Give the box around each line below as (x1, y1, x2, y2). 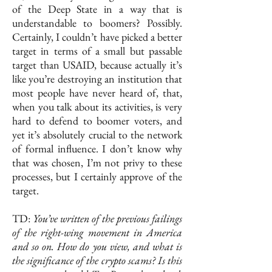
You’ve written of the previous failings (33, 211, 182, 226)
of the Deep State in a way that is (12, 2, 182, 16)
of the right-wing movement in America (12, 225, 182, 240)
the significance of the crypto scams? (12, 253, 155, 268)
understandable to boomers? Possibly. (12, 16, 182, 30)
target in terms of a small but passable (12, 44, 182, 58)
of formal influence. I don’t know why (12, 141, 182, 156)
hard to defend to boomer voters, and (12, 114, 182, 128)
